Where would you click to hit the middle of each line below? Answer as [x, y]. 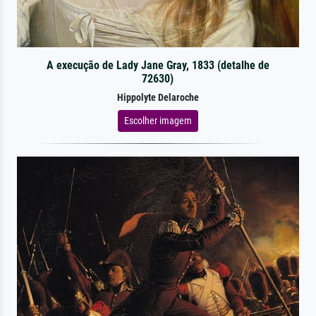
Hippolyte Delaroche [158, 97]
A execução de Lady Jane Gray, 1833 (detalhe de [158, 65]
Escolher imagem [158, 120]
